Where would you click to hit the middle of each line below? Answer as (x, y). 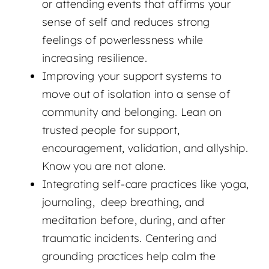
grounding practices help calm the (128, 256)
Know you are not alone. (104, 166)
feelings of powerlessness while (122, 40)
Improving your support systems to (131, 76)
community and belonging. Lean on (132, 112)
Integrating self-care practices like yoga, (145, 184)
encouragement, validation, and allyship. (145, 148)
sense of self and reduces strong (126, 22)
